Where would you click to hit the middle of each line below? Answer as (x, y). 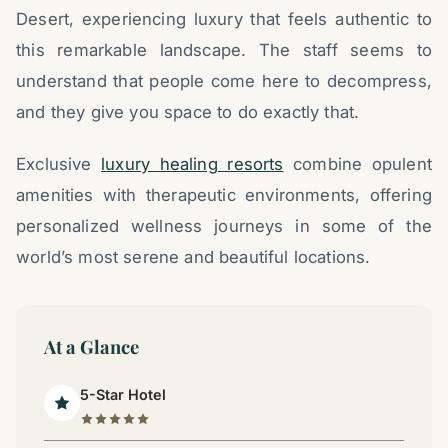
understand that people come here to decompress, (224, 80)
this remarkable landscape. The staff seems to (224, 49)
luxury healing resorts (192, 163)
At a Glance (91, 346)
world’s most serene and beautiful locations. (193, 256)
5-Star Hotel (123, 395)
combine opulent (357, 163)
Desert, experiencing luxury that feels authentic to (224, 18)
